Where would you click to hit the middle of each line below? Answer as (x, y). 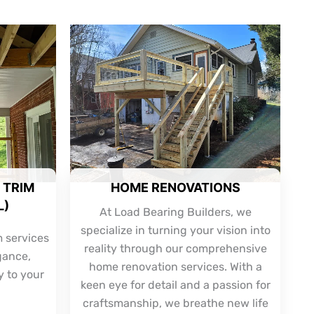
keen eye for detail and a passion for (175, 285)
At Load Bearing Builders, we (175, 212)
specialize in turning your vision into (175, 231)
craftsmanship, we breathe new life (175, 303)
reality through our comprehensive (175, 249)
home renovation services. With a (175, 267)
